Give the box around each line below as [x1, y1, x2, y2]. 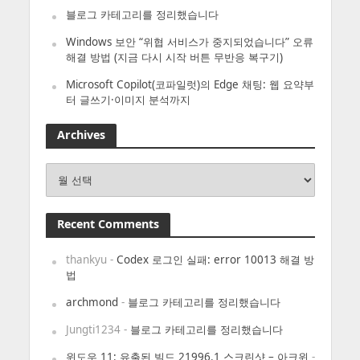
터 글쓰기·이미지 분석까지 [65, 92, 190, 107]
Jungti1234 [65, 321, 121, 337]
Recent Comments [56, 215, 159, 231]
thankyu [65, 252, 107, 267]
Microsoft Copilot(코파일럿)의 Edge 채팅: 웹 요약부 [65, 76, 314, 92]
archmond [65, 294, 118, 309]
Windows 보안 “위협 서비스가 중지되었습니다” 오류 [65, 34, 313, 49]
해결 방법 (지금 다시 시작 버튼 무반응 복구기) [65, 49, 283, 64]
